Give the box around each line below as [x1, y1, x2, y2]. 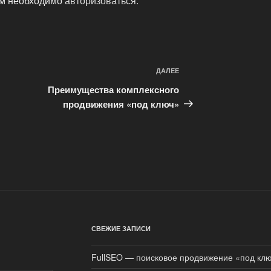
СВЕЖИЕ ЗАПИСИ [91, 223, 151, 233]
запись [179, 80, 214, 94]
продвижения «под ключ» [63, 97, 180, 111]
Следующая [179, 65, 238, 80]
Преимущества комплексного [48, 82, 180, 96]
